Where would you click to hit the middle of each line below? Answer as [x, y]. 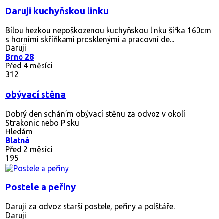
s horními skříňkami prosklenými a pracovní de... [90, 39]
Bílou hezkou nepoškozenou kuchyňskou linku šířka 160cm [108, 30]
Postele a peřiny [41, 187]
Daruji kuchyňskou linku [57, 11]
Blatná [17, 140]
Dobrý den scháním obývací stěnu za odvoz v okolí [95, 114]
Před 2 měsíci [29, 149]
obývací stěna [35, 94]
